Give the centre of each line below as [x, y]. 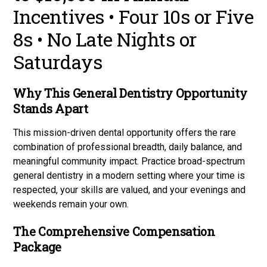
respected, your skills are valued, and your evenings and [130, 190]
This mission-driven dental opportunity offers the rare [125, 132]
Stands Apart [51, 108]
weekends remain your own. [71, 204]
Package [38, 246]
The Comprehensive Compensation [114, 231]
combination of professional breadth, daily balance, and [128, 147]
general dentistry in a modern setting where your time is [129, 175]
